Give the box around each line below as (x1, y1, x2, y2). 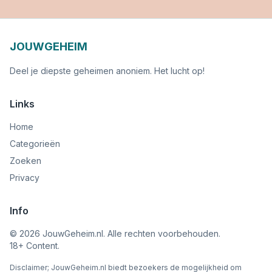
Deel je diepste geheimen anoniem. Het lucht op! (10, 66, 205, 76)
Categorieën (10, 138, 60, 149)
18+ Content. (10, 240, 59, 251)
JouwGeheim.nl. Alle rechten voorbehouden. (40, 228, 220, 239)
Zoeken (10, 155, 41, 166)
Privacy (10, 172, 39, 183)
